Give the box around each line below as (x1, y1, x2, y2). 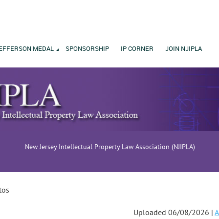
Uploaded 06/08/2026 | (133, 207, 213, 217)
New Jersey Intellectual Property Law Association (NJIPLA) (25, 142, 195, 151)
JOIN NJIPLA (165, 44, 202, 53)
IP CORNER (121, 44, 153, 53)
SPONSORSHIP (66, 44, 109, 53)
